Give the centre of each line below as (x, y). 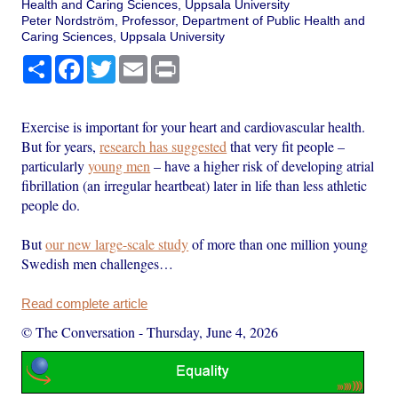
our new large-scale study (117, 244)
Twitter (135, 63)
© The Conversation (79, 332)
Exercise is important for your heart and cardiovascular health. (194, 127)
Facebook (112, 63)
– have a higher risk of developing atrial (263, 166)
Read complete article (85, 304)
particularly (55, 166)
